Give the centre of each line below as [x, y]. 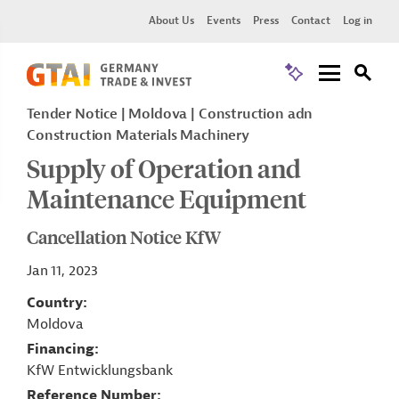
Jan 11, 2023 [63, 271]
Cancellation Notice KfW [124, 236]
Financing [61, 349]
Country [55, 303]
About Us [171, 20]
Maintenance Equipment [167, 198]
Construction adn [256, 114]
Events [224, 20]
